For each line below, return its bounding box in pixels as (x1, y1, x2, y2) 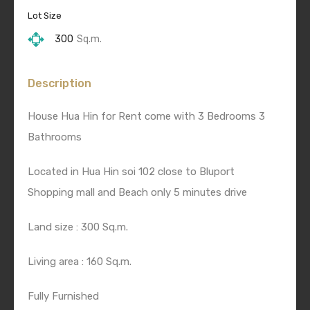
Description (28, 77, 91, 91)
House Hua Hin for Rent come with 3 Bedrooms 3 (28, 110, 265, 123)
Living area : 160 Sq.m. (28, 255, 131, 268)
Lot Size (28, 10, 62, 21)
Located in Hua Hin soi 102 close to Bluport (28, 165, 235, 179)
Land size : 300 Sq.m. (28, 221, 128, 234)
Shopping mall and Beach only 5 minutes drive (28, 186, 247, 199)
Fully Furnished (28, 290, 99, 303)
